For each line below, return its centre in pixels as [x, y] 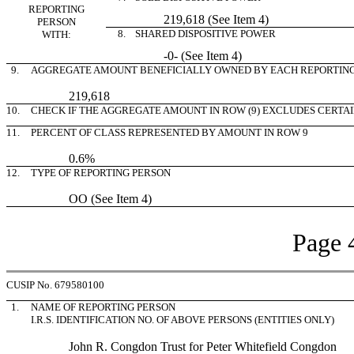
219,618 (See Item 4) [191, 19]
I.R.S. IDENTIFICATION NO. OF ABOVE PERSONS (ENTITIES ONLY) [183, 320]
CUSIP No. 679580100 [55, 285]
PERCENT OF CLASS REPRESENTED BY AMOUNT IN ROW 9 [169, 132]
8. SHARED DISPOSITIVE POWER [194, 34]
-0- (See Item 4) [177, 56]
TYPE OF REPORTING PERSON [101, 173]
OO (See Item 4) [91, 199]
